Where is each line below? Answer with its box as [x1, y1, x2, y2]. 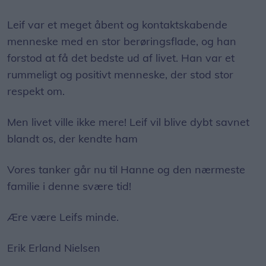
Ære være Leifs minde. [7, 210, 119, 224]
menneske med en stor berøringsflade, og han [7, 34, 236, 48]
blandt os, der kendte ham [7, 132, 138, 145]
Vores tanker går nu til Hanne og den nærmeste [7, 163, 245, 176]
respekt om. [7, 84, 65, 98]
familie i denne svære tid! [7, 179, 131, 193]
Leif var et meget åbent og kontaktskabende [7, 18, 227, 31]
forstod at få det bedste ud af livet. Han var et [7, 51, 235, 65]
